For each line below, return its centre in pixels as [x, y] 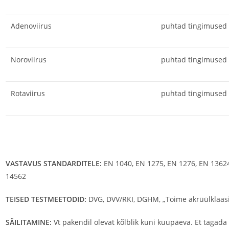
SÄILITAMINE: [29, 222]
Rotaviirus [28, 93]
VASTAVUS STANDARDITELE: [54, 164]
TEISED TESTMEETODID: [47, 199]
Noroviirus [28, 59]
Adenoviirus [31, 26]
